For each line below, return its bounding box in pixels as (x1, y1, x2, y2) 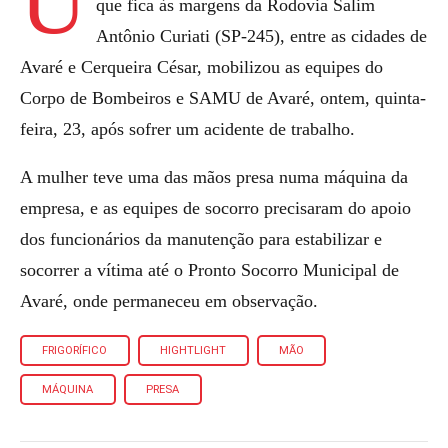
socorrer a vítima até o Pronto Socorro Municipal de (20, 260, 399, 280)
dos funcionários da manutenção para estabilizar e (20, 229, 382, 249)
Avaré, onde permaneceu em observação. (20, 291, 318, 311)
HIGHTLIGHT (160, 344, 227, 358)
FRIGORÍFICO (42, 344, 108, 358)
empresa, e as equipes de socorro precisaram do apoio (20, 198, 411, 218)
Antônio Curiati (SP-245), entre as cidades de (96, 25, 428, 46)
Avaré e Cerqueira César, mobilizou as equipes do (20, 56, 383, 77)
